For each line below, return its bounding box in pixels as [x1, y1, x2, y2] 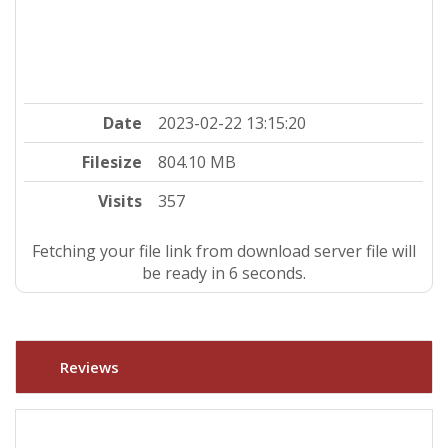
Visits [98, 189, 143, 212]
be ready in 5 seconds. [142, 261, 306, 284]
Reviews [60, 357, 119, 378]
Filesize [82, 150, 143, 173]
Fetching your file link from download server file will [32, 239, 416, 262]
